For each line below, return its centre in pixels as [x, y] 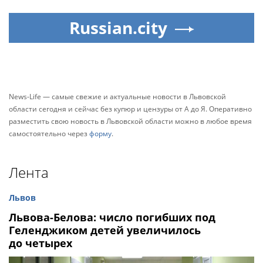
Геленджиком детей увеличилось [105, 230]
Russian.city [118, 27]
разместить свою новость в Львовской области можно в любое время [130, 121]
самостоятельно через [49, 133]
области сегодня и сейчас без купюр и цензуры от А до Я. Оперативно [130, 109]
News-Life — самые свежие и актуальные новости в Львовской [117, 96]
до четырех [41, 243]
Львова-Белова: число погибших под [112, 217]
